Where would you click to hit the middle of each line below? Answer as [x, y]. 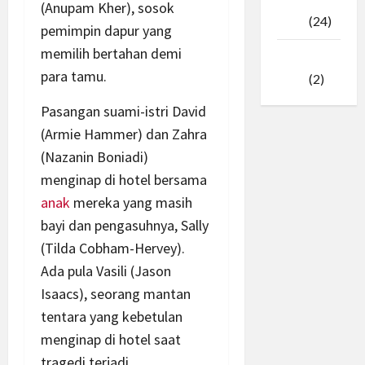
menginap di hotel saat [111, 339]
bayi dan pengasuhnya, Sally [125, 225]
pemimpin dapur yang [106, 30]
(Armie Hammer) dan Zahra [124, 134]
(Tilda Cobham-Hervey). [113, 248]
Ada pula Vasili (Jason [106, 270]
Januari [299, 59]
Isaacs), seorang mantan [116, 293]
